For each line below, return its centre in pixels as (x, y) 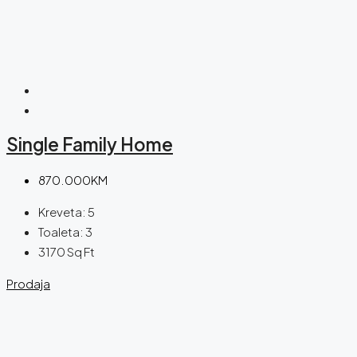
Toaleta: (61, 231)
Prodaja (28, 283)
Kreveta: (62, 211)
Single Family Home (90, 145)
